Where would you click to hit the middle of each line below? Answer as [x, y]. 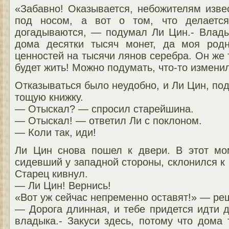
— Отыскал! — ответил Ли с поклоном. [108, 120]
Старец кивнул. [51, 174]
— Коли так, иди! [55, 132]
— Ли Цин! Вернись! [63, 185]
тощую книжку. [49, 97]
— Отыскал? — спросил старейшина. [104, 109]
